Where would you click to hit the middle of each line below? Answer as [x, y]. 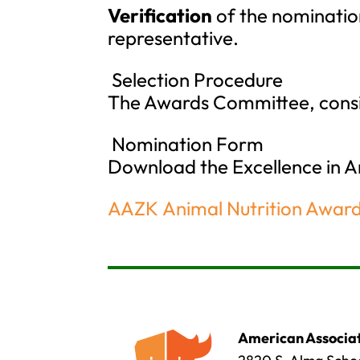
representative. [174, 38]
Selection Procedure [196, 80]
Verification [160, 15]
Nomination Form [186, 144]
